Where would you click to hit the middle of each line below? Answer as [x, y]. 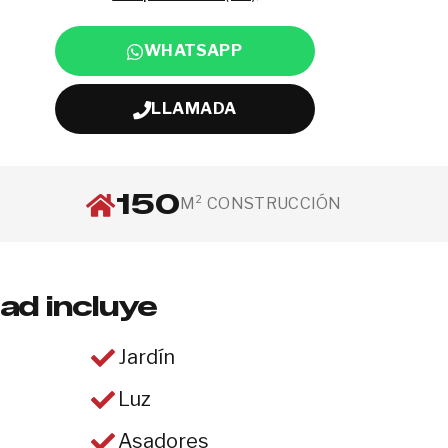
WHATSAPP [193, 50]
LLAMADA [194, 108]
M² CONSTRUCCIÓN [261, 203]
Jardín [146, 357]
